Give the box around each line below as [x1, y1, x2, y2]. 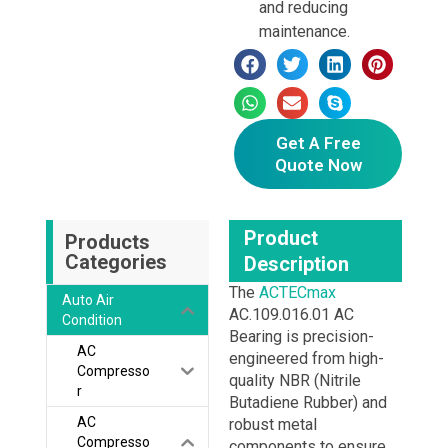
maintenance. [259, 21, 350, 41]
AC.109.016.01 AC [228, 305, 354, 325]
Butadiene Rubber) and [228, 393, 387, 413]
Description [243, 252, 349, 277]
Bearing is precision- [228, 327, 374, 347]
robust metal [228, 415, 317, 435]
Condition [61, 312, 122, 329]
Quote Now [274, 154, 362, 175]
